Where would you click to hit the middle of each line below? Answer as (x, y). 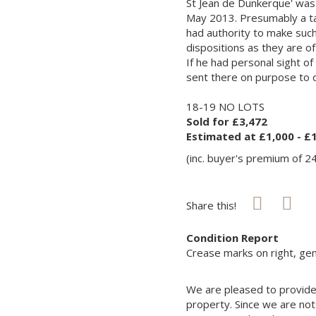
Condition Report (232, 238)
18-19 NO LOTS (225, 107)
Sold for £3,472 (227, 121)
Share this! (213, 205)
